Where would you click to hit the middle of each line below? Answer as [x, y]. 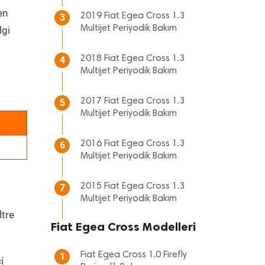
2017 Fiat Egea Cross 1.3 [132, 101]
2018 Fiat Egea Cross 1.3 [132, 59]
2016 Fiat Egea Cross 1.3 [132, 144]
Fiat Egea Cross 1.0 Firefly [134, 255]
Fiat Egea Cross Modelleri [123, 227]
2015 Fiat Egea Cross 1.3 [132, 186]
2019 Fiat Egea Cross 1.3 [132, 16]
